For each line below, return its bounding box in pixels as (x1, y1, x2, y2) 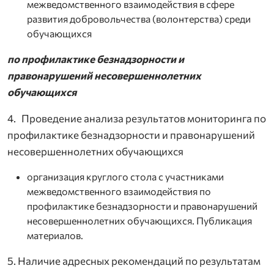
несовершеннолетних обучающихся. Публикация (27, 214, 252, 226)
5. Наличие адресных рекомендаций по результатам (7, 254, 261, 267)
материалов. (27, 229, 83, 241)
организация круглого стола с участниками (27, 170, 224, 182)
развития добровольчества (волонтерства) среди (27, 12, 251, 24)
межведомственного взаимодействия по (27, 185, 211, 197)
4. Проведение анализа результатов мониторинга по (7, 111, 266, 125)
